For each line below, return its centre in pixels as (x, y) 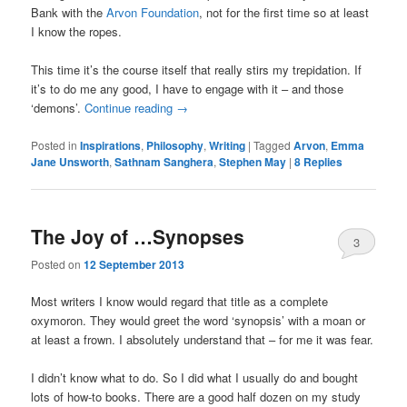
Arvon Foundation (151, 13)
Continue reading (131, 108)
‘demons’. (58, 108)
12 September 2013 (134, 265)
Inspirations (111, 145)
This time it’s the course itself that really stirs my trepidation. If (197, 70)
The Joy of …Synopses (138, 236)
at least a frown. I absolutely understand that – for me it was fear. (203, 340)
